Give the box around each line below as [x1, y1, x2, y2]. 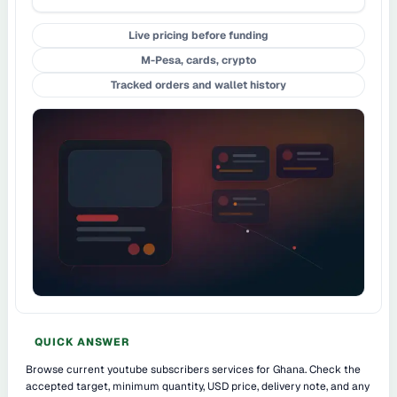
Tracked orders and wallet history [111, 78, 286, 93]
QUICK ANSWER [35, 334, 129, 349]
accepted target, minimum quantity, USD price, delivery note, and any [26, 378, 370, 393]
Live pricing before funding [128, 28, 269, 43]
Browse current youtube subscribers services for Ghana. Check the [26, 362, 361, 377]
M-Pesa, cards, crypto [141, 53, 256, 68]
